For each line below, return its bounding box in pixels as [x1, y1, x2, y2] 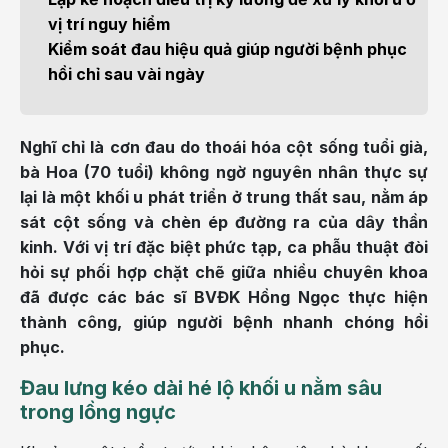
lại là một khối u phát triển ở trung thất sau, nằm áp [20, 187, 428, 207]
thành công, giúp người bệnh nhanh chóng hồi [20, 312, 428, 332]
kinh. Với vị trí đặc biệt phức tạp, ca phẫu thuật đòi [20, 237, 428, 257]
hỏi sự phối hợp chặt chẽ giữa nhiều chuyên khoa [20, 262, 428, 282]
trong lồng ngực [20, 400, 176, 424]
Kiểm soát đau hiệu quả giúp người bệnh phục [48, 39, 407, 59]
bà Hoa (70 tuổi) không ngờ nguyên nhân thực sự [20, 162, 428, 182]
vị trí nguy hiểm [48, 14, 170, 34]
